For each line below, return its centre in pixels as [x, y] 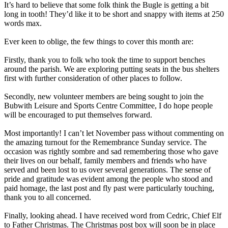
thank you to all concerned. [48, 197]
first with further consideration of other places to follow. [93, 78]
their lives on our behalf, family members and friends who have [105, 160]
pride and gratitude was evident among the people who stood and [108, 179]
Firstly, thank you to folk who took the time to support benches [105, 60]
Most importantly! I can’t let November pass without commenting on [114, 133]
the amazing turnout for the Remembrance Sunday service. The [105, 142]
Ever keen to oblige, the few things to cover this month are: [99, 41]
